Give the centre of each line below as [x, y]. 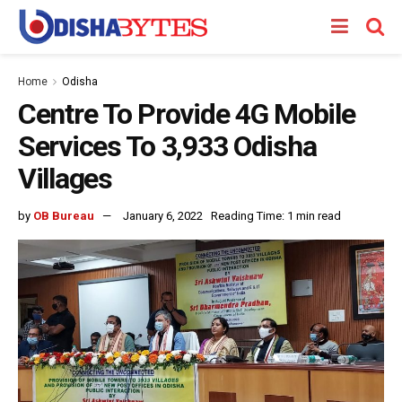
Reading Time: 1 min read [276, 215]
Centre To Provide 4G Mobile [187, 114]
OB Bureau [64, 215]
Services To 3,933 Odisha [167, 146]
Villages [65, 179]
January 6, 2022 [163, 215]
